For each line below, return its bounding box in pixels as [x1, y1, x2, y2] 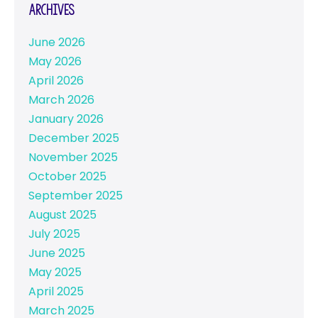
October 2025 [28, 168, 106, 185]
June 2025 [28, 245, 85, 262]
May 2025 [28, 264, 82, 281]
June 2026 [28, 34, 85, 51]
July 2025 [28, 226, 80, 243]
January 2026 [28, 111, 104, 128]
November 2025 [28, 149, 118, 166]
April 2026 [28, 72, 84, 89]
